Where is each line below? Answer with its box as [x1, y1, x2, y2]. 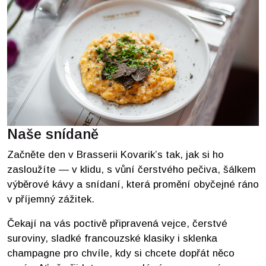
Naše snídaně [7, 126, 99, 142]
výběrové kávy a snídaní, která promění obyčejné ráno [7, 179, 259, 190]
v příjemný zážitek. [7, 194, 97, 205]
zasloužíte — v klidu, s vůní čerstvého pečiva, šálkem [7, 164, 256, 175]
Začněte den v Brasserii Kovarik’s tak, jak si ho [7, 149, 224, 160]
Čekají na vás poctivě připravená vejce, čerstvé [7, 218, 227, 229]
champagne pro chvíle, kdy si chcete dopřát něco [7, 248, 235, 259]
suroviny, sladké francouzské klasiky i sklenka [7, 233, 217, 244]
